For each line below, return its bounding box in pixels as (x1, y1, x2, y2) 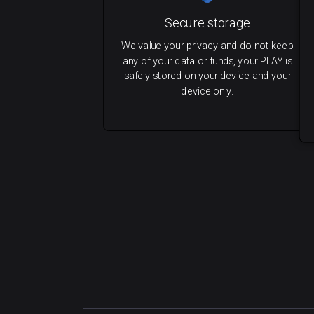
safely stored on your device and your (123, 69, 292, 82)
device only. (181, 85, 234, 97)
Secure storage (165, 15, 250, 31)
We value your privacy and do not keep (121, 39, 294, 52)
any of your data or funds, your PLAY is (122, 55, 292, 67)
